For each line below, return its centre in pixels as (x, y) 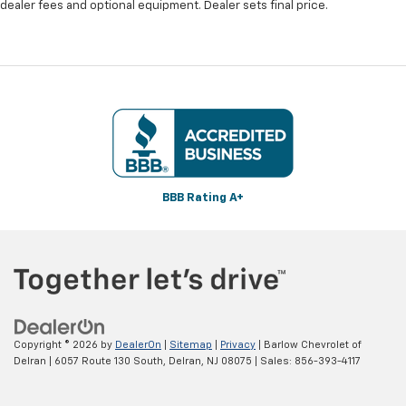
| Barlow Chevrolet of (309, 345)
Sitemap (191, 345)
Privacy (238, 345)
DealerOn (138, 345)
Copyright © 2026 (57, 345)
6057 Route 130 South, (109, 362)
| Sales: (273, 362)
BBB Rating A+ (203, 198)
